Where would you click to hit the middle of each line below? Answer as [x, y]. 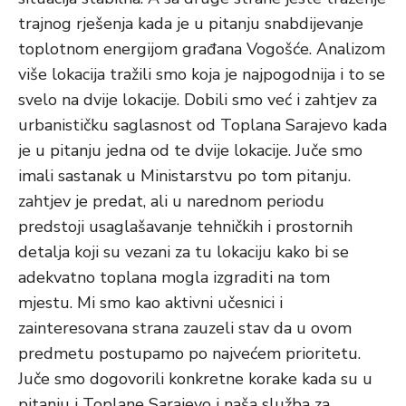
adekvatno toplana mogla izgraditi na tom [174, 277]
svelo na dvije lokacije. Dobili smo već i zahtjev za [198, 100]
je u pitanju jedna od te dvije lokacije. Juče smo [190, 150]
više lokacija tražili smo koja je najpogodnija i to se [202, 74]
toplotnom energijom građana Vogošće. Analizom [202, 49]
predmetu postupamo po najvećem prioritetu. [189, 353]
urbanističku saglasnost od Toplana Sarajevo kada [203, 125]
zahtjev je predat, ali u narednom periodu [171, 201]
